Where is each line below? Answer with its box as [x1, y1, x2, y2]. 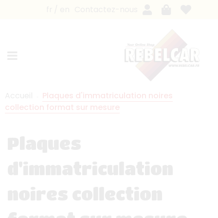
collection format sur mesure [5, 101, 120, 113]
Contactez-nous [74, 3, 138, 15]
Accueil [5, 90, 33, 101]
